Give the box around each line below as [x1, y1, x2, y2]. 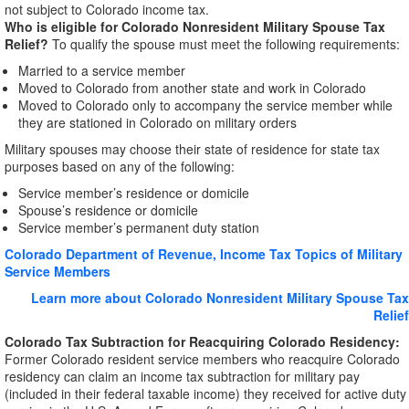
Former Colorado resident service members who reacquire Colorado [5, 350, 400, 368]
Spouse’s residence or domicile [18, 201, 198, 219]
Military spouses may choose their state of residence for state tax [5, 140, 380, 158]
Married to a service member [18, 61, 185, 79]
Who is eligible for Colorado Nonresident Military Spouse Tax [5, 17, 385, 36]
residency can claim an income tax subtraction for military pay [5, 367, 360, 385]
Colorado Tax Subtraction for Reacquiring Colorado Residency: [5, 332, 400, 351]
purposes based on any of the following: [5, 157, 235, 175]
